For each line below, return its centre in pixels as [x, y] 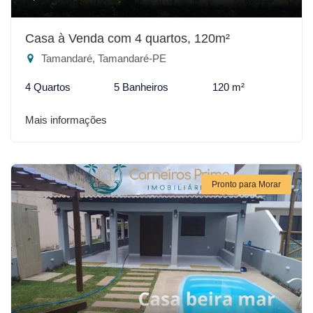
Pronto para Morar [246, 184]
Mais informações [66, 119]
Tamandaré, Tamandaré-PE [102, 58]
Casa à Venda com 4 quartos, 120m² [128, 38]
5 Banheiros [141, 87]
